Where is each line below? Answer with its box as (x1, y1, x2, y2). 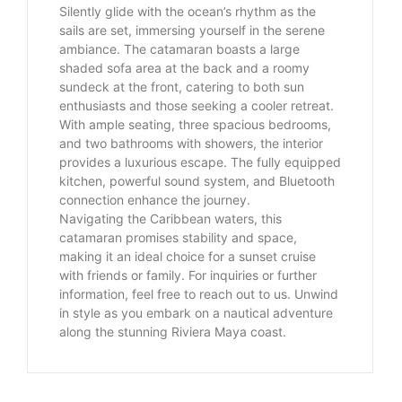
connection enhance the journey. (59, 192, 250, 207)
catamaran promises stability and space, (59, 230, 297, 245)
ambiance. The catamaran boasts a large (59, 41, 300, 57)
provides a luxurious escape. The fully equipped (59, 154, 341, 170)
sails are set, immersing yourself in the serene (59, 22, 325, 38)
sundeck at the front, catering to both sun (59, 79, 304, 94)
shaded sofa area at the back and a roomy (59, 60, 310, 75)
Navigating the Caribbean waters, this (59, 211, 282, 226)
